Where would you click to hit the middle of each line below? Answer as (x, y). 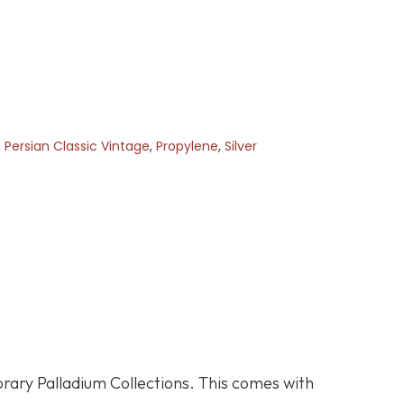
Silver (240, 147)
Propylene (187, 147)
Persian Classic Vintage (77, 147)
